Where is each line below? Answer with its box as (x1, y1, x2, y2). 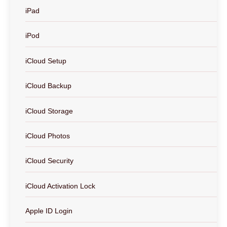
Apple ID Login (25, 207, 72, 215)
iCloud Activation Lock (25, 181, 95, 190)
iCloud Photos (25, 131, 70, 140)
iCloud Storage (25, 106, 73, 115)
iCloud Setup (25, 56, 66, 65)
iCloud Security (25, 157, 73, 165)
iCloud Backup (25, 82, 71, 90)
